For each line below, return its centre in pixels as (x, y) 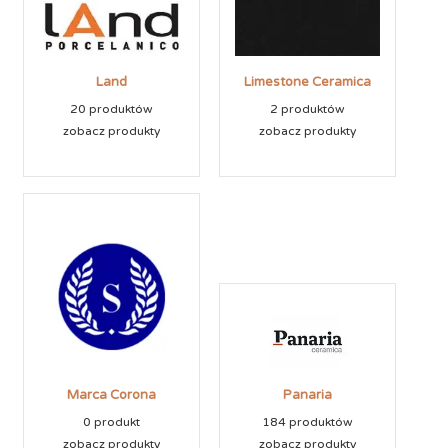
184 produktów (307, 422)
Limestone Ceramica (307, 82)
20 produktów (111, 109)
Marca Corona (111, 395)
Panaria (307, 395)
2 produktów (307, 109)
